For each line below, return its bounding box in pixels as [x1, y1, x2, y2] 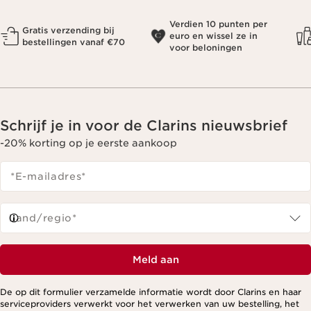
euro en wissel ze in [169, 31, 258, 42]
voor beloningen [169, 42, 242, 53]
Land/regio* [9, 212, 77, 224]
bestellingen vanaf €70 [22, 36, 125, 47]
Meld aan [132, 253, 179, 265]
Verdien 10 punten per [169, 19, 267, 30]
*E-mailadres [10, 170, 82, 182]
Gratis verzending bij [22, 24, 115, 35]
